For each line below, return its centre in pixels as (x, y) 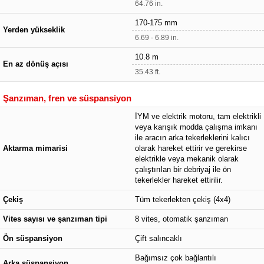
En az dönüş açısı (36, 64)
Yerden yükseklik (34, 30)
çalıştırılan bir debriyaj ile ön (183, 169)
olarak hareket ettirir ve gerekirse (191, 148)
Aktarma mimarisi (35, 148)
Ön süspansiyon (33, 238)
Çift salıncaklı (159, 238)
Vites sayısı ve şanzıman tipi (55, 219)
